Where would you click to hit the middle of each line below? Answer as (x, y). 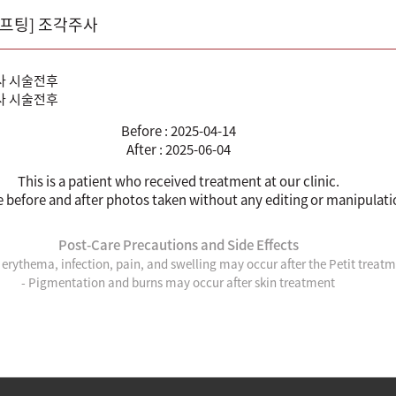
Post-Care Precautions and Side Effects (178, 244)
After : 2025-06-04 (178, 149)
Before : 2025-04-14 (178, 130)
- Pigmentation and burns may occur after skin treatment (178, 282)
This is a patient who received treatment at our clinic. (178, 181)
